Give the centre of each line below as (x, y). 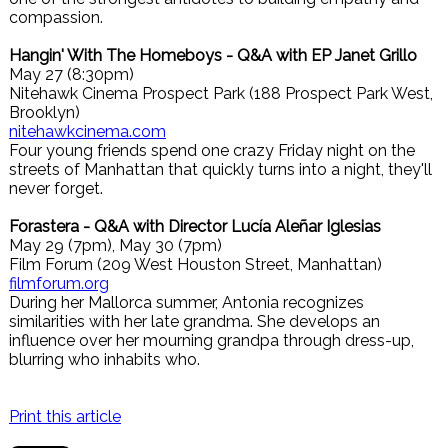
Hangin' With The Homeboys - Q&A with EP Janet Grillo (213, 55)
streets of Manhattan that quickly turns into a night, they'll (220, 169)
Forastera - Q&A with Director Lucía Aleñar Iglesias (195, 226)
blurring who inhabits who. (104, 359)
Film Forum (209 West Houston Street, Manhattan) (195, 264)
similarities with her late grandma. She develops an (194, 321)
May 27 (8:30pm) (71, 74)
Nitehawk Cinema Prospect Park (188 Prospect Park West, (221, 93)
